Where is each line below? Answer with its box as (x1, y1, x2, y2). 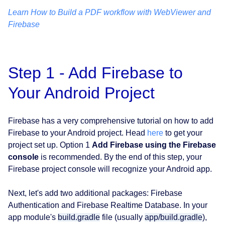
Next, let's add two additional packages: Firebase (8, 188, 182, 197)
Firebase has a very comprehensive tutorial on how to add (8, 116, 213, 125)
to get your (163, 128, 202, 137)
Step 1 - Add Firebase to (8, 63, 183, 82)
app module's (8, 212, 58, 221)
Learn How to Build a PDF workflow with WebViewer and (8, 8, 211, 17)
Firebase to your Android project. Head (8, 128, 147, 137)
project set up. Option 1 (8, 140, 92, 149)
